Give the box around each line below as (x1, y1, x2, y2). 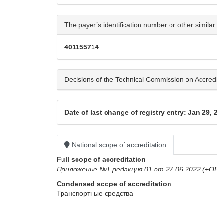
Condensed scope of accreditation (57, 180, 171, 188)
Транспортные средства (57, 189, 133, 198)
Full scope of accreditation (57, 155, 146, 164)
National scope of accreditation (70, 141, 166, 149)
